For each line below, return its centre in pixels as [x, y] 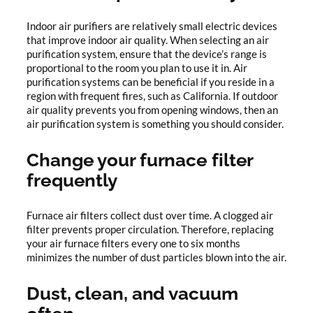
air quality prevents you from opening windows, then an [152, 110]
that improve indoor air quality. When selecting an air [148, 41]
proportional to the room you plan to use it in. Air [137, 68]
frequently [72, 180]
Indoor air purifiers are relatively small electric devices [152, 27]
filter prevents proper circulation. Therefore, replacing [150, 229]
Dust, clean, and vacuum [132, 293]
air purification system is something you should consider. [155, 124]
